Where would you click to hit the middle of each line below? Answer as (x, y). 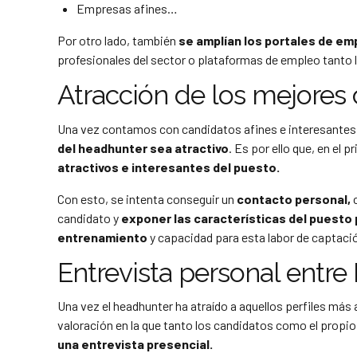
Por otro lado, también (118, 41)
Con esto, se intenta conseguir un (147, 198)
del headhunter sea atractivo (143, 147)
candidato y (89, 218)
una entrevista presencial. (135, 344)
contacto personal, (294, 198)
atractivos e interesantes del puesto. (170, 167)
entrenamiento (102, 237)
